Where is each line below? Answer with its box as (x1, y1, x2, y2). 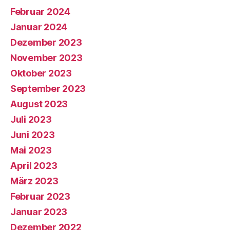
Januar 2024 (10, 22, 68, 32)
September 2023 (10, 83, 86, 94)
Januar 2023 (10, 206, 68, 217)
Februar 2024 (10, 6, 70, 17)
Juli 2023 (10, 114, 52, 125)
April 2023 (10, 160, 57, 171)
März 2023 (10, 176, 59, 186)
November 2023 (10, 52, 83, 63)
